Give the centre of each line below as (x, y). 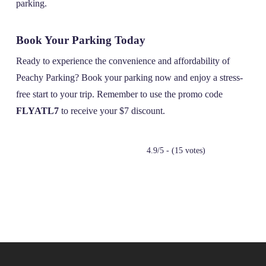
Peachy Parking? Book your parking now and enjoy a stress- (129, 78)
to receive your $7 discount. (112, 111)
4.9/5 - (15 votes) (176, 151)
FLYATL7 (37, 111)
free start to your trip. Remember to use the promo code (119, 94)
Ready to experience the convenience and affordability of (123, 61)
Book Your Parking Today (80, 40)
